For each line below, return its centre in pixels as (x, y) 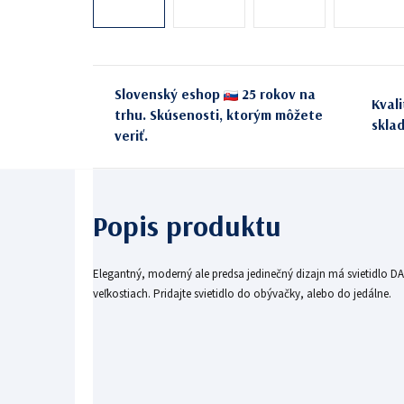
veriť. (131, 135)
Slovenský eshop (169, 93)
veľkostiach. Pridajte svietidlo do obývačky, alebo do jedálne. (242, 294)
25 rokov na (277, 93)
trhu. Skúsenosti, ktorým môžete (219, 114)
